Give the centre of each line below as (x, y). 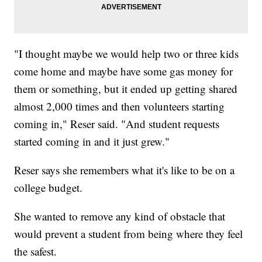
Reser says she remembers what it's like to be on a (125, 170)
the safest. (36, 251)
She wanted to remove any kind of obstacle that (120, 216)
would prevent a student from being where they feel (129, 234)
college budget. (49, 188)
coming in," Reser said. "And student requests (117, 124)
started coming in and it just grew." (92, 142)
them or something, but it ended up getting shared (126, 89)
